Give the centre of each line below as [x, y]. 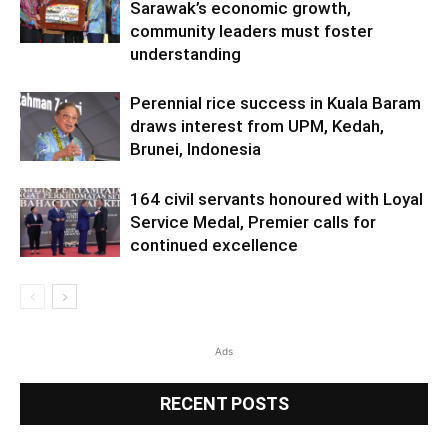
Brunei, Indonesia [195, 148]
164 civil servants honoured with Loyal [276, 198]
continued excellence [214, 244]
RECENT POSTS [224, 403]
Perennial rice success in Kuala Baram [275, 102]
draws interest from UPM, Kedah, [257, 125]
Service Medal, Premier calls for [253, 221]
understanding [185, 53]
